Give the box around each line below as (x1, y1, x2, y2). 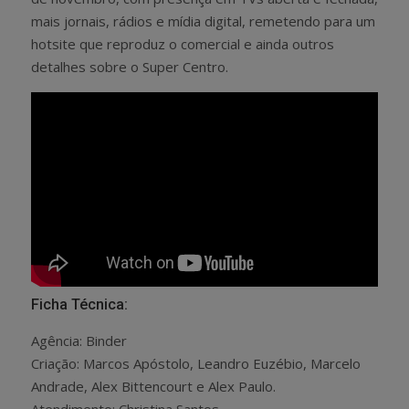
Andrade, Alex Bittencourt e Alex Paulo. (31, 377, 276, 396)
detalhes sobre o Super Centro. (31, 57, 228, 76)
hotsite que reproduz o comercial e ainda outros (31, 34, 334, 53)
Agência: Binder (31, 331, 127, 351)
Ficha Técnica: (31, 296, 128, 314)
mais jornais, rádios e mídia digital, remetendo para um (31, 11, 375, 30)
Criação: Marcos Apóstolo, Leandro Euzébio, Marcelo (31, 354, 361, 373)
